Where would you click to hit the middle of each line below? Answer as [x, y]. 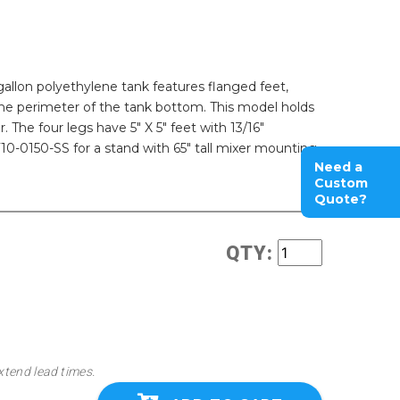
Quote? [341, 200]
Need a [338, 167]
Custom [341, 183]
